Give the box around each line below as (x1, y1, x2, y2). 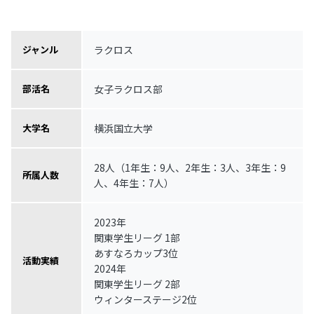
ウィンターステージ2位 (94, 292, 197, 306)
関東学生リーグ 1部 (94, 230, 180, 245)
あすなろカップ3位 (94, 245, 178, 260)
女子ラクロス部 (94, 81, 163, 96)
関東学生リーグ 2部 (94, 276, 180, 291)
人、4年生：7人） (94, 175, 174, 190)
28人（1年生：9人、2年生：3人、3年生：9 (94, 160, 286, 175)
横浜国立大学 (94, 121, 153, 135)
